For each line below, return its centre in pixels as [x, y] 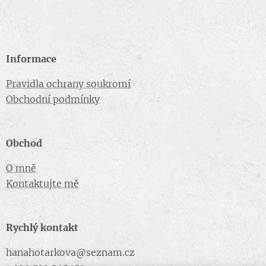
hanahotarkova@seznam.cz [70, 252]
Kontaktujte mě [42, 183]
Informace [31, 59]
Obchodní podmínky [53, 99]
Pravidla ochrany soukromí [68, 84]
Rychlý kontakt [42, 227]
